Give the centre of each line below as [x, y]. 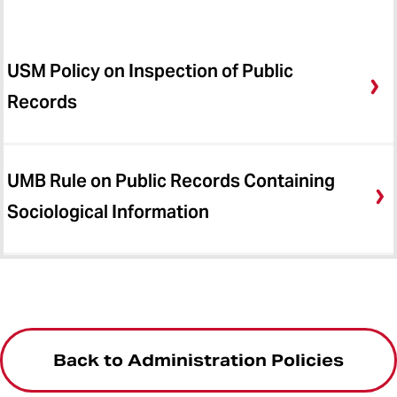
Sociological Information [108, 212]
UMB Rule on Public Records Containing [171, 181]
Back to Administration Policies [198, 361]
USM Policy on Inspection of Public [150, 71]
